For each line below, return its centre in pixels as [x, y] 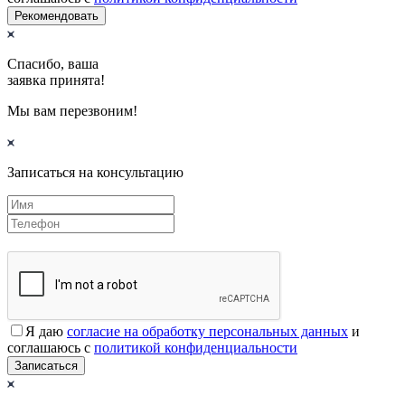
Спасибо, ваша [53, 63]
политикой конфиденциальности [196, 347]
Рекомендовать [57, 15]
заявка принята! [56, 80]
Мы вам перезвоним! [72, 110]
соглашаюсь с [51, 347]
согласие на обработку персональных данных [207, 331]
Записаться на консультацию [95, 172]
